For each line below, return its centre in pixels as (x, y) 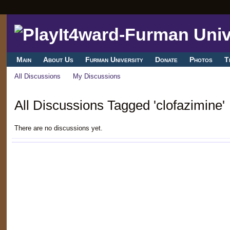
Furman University (114, 60)
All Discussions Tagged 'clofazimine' (119, 105)
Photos (201, 60)
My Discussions (97, 76)
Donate (167, 60)
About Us (58, 60)
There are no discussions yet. (58, 128)
